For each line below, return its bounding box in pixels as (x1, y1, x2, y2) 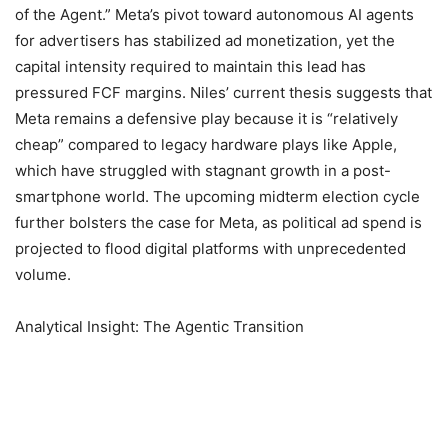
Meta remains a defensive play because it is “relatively (15, 109, 398, 128)
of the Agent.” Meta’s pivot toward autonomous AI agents (15, 5, 414, 24)
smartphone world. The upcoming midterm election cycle (15, 187, 420, 206)
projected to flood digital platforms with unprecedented (15, 239, 406, 258)
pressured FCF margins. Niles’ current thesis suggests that (15, 83, 432, 102)
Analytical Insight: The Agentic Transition (15, 317, 304, 336)
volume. (15, 265, 71, 284)
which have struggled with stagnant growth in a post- (15, 161, 391, 180)
